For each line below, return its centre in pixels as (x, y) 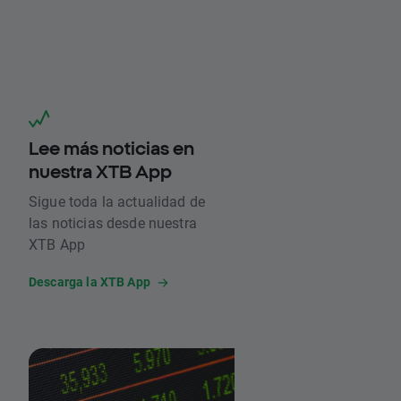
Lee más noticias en (111, 149)
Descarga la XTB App (90, 282)
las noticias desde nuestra (113, 223)
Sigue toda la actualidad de (117, 201)
